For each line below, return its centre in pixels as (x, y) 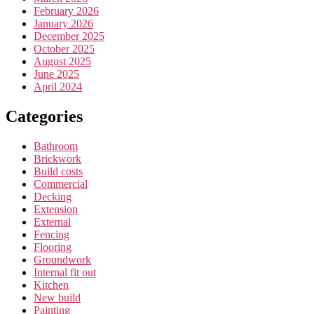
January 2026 (63, 24)
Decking (53, 197)
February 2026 (66, 11)
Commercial (61, 184)
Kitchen (51, 285)
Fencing (52, 235)
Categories (44, 117)
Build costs (58, 172)
